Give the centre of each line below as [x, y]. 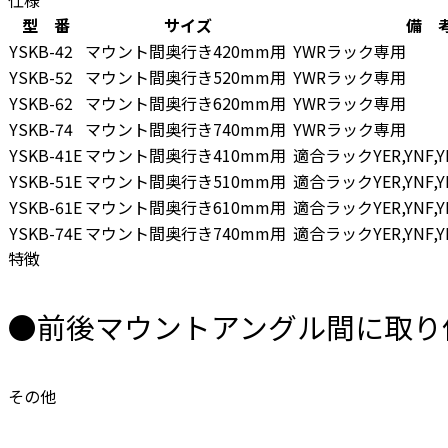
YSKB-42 [41, 50]
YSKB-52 [41, 76]
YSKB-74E [45, 232]
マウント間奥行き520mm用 [185, 76]
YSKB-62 [41, 102]
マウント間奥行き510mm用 [185, 180]
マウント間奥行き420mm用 [185, 50]
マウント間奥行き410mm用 [185, 154]
